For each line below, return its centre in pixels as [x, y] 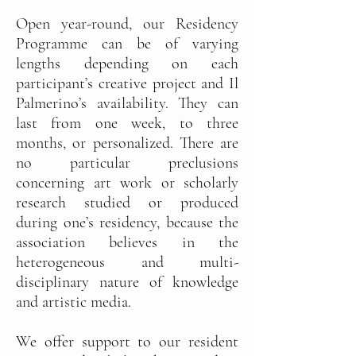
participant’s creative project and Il [127, 83]
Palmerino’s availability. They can [127, 103]
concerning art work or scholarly [127, 183]
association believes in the [127, 242]
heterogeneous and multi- [127, 262]
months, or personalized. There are [127, 143]
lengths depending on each [127, 64]
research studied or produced [127, 203]
